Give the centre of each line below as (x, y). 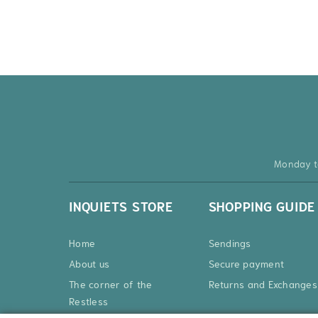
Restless (88, 302)
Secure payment (246, 264)
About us (89, 264)
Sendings (230, 244)
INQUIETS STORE (121, 208)
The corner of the (111, 285)
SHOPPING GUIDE (262, 208)
